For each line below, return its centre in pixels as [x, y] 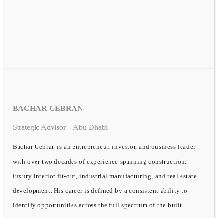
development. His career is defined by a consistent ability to [100, 191]
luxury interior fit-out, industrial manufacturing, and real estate [105, 176]
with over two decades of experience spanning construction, [100, 162]
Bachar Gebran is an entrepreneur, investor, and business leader [104, 147]
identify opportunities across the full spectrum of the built [98, 205]
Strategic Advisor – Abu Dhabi [60, 127]
